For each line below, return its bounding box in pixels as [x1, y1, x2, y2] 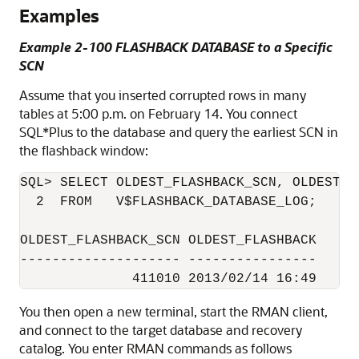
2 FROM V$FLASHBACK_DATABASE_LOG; [20, 194, 317, 209]
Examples [19, 3, 99, 27]
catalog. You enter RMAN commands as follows [19, 339, 292, 357]
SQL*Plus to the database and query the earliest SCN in [19, 123, 338, 140]
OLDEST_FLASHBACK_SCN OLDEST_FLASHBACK [20, 232, 317, 248]
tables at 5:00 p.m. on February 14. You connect [19, 104, 297, 122]
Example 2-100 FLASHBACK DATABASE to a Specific [19, 38, 333, 55]
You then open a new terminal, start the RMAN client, [19, 302, 328, 320]
